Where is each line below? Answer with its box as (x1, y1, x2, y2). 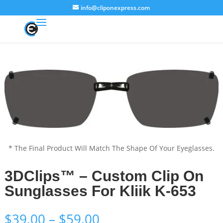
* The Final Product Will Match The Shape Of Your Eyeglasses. (8, 143, 215, 153)
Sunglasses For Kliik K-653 (4, 183, 196, 199)
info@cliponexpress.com (81, 3, 150, 12)
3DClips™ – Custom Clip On (4, 168, 204, 184)
